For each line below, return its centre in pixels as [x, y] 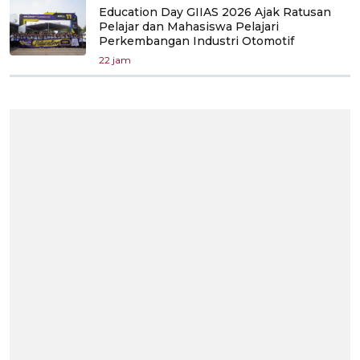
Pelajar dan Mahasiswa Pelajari [189, 27]
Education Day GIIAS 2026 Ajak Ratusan [215, 12]
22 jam [115, 60]
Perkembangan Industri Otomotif [196, 41]
